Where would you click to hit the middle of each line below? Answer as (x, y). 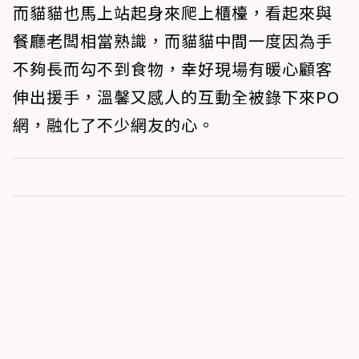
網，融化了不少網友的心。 (114, 125)
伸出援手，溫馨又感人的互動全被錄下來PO (176, 97)
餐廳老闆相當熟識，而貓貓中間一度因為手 (173, 41)
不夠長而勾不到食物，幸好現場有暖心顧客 (173, 69)
